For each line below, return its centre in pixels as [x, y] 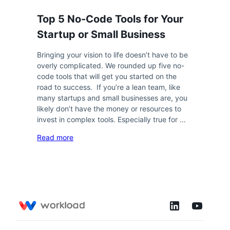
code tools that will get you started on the [107, 76]
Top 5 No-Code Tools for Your [110, 19]
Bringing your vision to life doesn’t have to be [112, 55]
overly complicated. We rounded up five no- [111, 65]
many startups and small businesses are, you [112, 98]
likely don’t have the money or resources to [109, 109]
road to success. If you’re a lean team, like [109, 87]
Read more [55, 137]
